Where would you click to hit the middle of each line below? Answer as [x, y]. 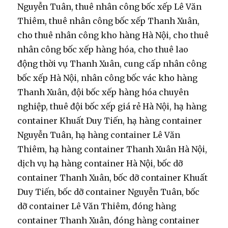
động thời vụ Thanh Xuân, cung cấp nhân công [112, 64]
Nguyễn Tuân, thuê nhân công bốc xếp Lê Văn [110, 7]
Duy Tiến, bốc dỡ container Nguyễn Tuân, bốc [109, 192]
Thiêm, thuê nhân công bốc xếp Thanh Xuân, [109, 21]
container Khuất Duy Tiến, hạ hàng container [110, 121]
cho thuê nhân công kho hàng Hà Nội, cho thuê [113, 35]
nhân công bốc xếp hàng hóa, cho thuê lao [103, 50]
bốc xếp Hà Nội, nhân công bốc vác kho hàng [108, 78]
